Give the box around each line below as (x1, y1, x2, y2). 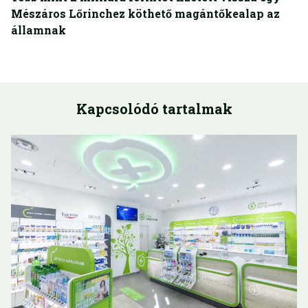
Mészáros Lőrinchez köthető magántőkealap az (11, 6, 280, 21)
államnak (11, 23, 66, 38)
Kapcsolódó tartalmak (76, 100, 232, 118)
